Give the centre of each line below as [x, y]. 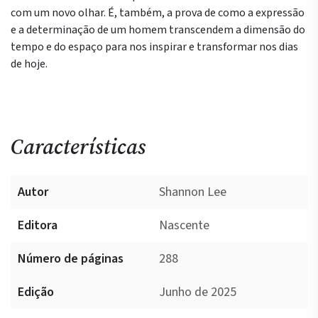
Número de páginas [71, 259]
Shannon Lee [193, 192]
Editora [38, 225]
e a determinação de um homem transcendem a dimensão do [158, 30]
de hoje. [29, 64]
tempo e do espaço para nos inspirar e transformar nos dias [154, 47]
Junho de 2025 [198, 292]
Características [78, 147]
